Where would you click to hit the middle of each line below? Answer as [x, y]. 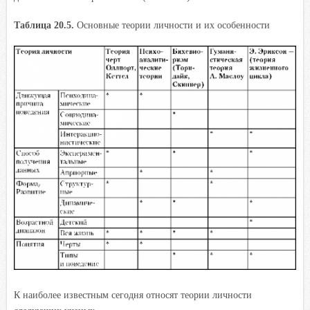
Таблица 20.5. [45, 25]
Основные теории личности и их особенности [173, 25]
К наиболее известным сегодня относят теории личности [133, 294]
